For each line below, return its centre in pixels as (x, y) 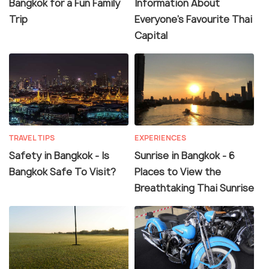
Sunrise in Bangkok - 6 (185, 155)
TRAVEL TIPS (32, 138)
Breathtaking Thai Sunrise (194, 188)
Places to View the (178, 171)
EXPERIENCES (160, 138)
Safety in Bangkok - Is (59, 155)
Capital (151, 35)
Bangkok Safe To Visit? (62, 171)
